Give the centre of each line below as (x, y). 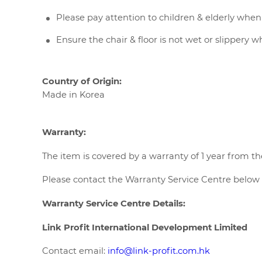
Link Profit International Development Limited (145, 227)
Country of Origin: (82, 82)
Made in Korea (73, 95)
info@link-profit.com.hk (159, 251)
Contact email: (75, 251)
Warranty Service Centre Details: (114, 203)
